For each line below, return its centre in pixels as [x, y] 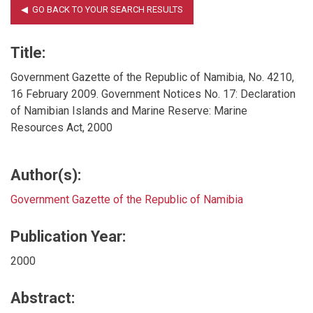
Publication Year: [68, 236]
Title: [28, 52]
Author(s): [46, 175]
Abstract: [43, 298]
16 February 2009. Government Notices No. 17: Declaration [153, 94]
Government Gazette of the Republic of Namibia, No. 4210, [152, 77]
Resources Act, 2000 [61, 127]
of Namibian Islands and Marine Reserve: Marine [129, 110]
